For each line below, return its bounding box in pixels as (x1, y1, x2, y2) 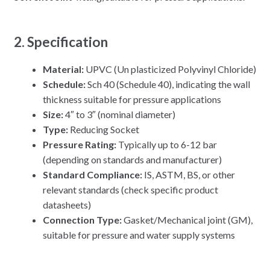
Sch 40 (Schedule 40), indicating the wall (85, 78, 250, 90)
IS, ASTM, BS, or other (142, 168, 235, 180)
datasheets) (42, 198, 91, 210)
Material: (42, 63, 84, 75)
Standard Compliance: (42, 168, 142, 180)
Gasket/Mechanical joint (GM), (121, 213, 253, 225)
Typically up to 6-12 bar (116, 138, 217, 150)
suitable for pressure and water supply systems (42, 228, 235, 240)
